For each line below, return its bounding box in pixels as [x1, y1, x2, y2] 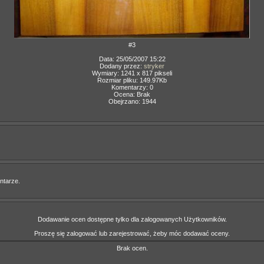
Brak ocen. [116, 245, 148, 252]
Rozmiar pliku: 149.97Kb [97, 77, 167, 84]
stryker [144, 62, 164, 70]
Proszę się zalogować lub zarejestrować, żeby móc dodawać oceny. [34, 230, 230, 237]
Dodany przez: [100, 62, 144, 70]
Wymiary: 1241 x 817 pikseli [92, 70, 172, 77]
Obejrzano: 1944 [108, 98, 156, 105]
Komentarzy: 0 [111, 84, 153, 91]
